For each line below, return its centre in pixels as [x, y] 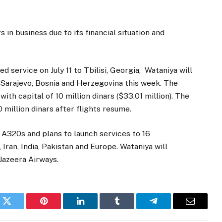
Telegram [170, 208]
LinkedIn [96, 208]
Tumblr [129, 208]
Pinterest [58, 208]
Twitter [19, 208]
